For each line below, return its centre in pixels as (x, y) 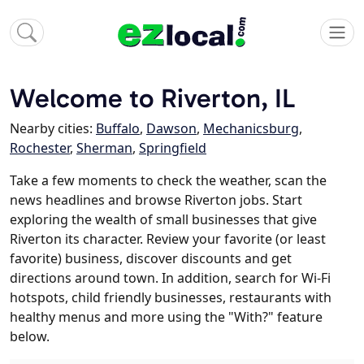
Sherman (104, 148)
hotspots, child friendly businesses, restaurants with (171, 298)
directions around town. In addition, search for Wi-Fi (170, 278)
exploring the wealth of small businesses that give (163, 220)
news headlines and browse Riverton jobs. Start (156, 200)
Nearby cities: (53, 129)
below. (30, 337)
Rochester (40, 148)
